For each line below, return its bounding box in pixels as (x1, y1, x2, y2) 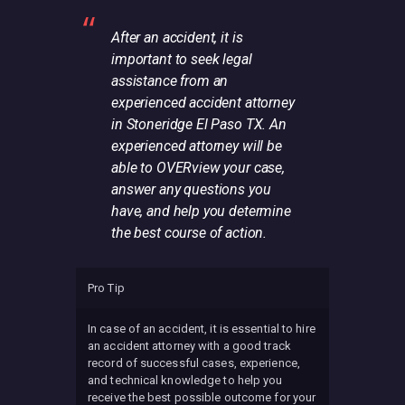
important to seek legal (111, 51, 252, 69)
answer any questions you (111, 181, 271, 199)
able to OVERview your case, (111, 159, 285, 177)
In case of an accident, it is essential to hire (88, 322, 316, 336)
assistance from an (111, 72, 229, 90)
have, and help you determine (111, 202, 291, 221)
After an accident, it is (111, 29, 243, 47)
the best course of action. (111, 224, 268, 242)
